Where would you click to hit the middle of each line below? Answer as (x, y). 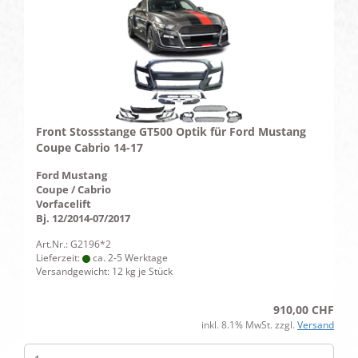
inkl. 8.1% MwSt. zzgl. (249, 325)
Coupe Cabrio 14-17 (89, 147)
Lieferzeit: (59, 258)
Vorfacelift (64, 204)
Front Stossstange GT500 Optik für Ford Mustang (171, 131)
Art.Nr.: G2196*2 (74, 244)
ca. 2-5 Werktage (129, 258)
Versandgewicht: (74, 271)
